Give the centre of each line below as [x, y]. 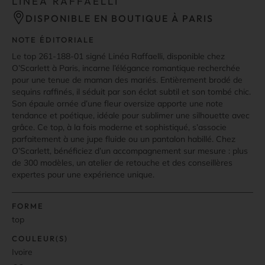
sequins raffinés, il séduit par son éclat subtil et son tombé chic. [131, 91]
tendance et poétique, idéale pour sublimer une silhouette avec [131, 115]
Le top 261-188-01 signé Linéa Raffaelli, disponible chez [118, 56]
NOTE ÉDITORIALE [53, 39]
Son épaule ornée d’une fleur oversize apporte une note [117, 103]
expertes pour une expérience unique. [83, 174]
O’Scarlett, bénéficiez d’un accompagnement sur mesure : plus [130, 151]
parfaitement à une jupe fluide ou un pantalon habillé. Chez [124, 139]
